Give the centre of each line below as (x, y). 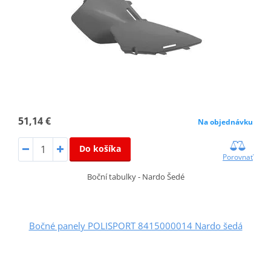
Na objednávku (226, 122)
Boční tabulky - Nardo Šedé (135, 176)
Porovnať (238, 157)
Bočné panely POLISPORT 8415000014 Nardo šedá (135, 225)
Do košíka (100, 148)
